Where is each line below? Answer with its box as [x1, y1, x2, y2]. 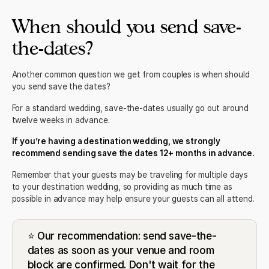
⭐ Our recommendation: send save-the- [27, 229, 217, 243]
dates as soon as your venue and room [27, 244, 214, 257]
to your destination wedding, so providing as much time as [11, 182, 232, 192]
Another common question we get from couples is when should [11, 69, 250, 79]
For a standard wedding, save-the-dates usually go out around [11, 103, 249, 113]
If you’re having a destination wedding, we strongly [11, 136, 220, 147]
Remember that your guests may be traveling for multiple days [11, 170, 249, 180]
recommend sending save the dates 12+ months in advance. [11, 148, 255, 159]
